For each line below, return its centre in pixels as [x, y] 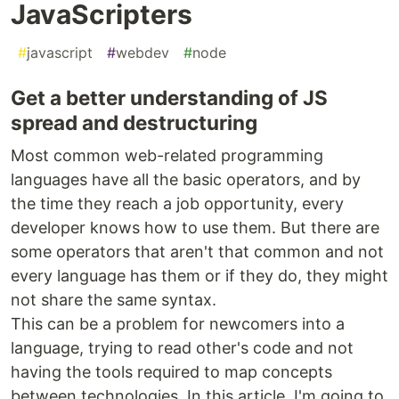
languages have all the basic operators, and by [186, 180]
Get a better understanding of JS [169, 98]
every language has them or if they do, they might [199, 276]
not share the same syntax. [114, 300]
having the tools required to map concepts [171, 372]
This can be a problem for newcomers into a [178, 324]
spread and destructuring [134, 123]
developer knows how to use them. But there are [195, 228]
